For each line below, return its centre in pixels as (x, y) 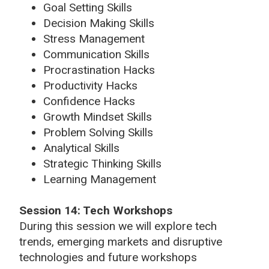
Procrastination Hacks (99, 70)
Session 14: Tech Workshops (96, 210)
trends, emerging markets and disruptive (121, 241)
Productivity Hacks (90, 85)
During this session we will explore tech (118, 226)
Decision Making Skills (99, 23)
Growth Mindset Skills (98, 116)
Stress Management (94, 38)
